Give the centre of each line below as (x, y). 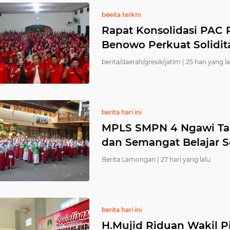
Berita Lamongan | (130, 159)
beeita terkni (121, 15)
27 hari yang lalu (186, 159)
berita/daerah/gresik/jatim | (143, 62)
